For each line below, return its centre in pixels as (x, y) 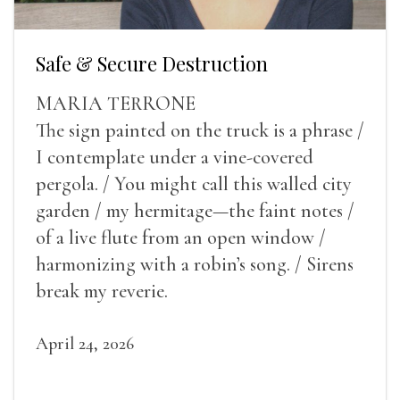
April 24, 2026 (85, 343)
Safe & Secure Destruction (152, 63)
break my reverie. (102, 291)
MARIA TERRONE (116, 103)
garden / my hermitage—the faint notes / (195, 210)
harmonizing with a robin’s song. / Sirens (195, 264)
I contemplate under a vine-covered (175, 157)
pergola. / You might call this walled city (194, 183)
